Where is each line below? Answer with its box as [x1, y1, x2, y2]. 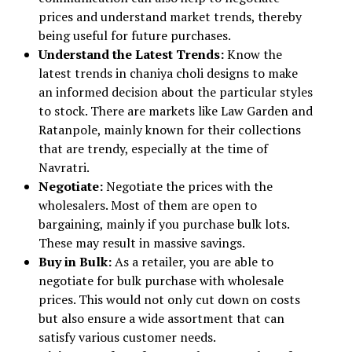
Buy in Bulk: [38, 253, 115, 270]
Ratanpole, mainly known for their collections [38, 121, 301, 138]
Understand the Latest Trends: [38, 46, 227, 63]
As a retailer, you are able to [114, 253, 273, 270]
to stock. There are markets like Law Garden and [38, 102, 313, 119]
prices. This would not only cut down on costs [38, 291, 300, 308]
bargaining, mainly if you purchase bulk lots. [38, 215, 289, 233]
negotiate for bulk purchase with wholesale [38, 272, 284, 289]
